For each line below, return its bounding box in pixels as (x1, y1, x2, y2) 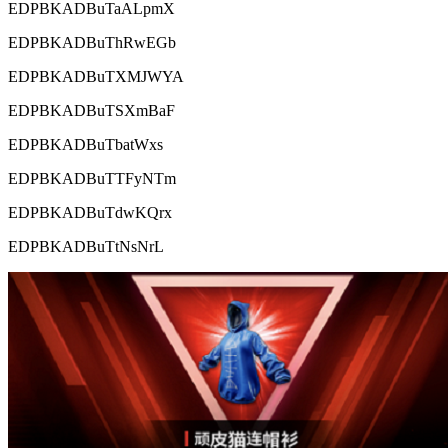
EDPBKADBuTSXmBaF (8, 102, 175, 120)
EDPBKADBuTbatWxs (8, 136, 163, 154)
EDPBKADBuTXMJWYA (8, 68, 184, 86)
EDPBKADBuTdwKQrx (8, 204, 172, 222)
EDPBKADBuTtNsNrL (8, 238, 164, 256)
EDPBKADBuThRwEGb (8, 34, 176, 52)
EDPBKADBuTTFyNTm (8, 170, 176, 188)
